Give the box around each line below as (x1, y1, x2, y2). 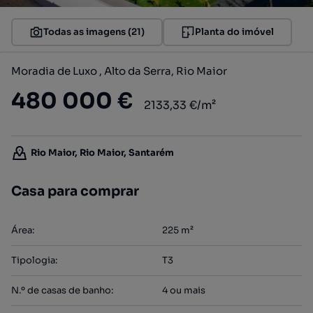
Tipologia (11, 254, 55, 266)
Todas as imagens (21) (43, 26, 145, 38)
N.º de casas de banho (11, 284, 111, 296)
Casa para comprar (11, 183, 139, 200)
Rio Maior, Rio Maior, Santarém (31, 147, 174, 159)
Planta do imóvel (195, 26, 274, 38)
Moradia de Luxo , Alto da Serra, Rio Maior (11, 64, 227, 78)
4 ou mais (162, 284, 205, 296)
